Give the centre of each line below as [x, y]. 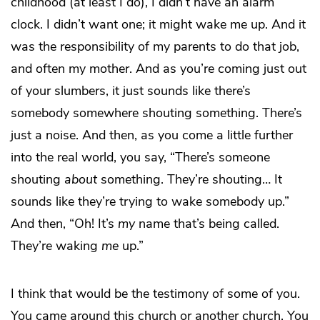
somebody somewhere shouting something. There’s [156, 113]
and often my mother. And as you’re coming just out [159, 69]
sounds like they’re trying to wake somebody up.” [150, 202]
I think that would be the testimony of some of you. [155, 294]
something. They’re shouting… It [190, 180]
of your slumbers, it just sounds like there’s [131, 91]
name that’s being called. [207, 224]
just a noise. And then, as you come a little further [152, 135]
